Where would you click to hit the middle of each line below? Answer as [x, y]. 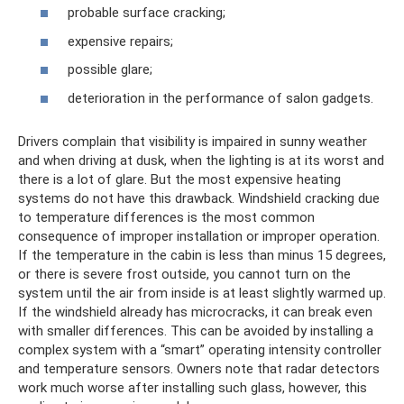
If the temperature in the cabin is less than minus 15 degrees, [202, 255]
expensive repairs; [120, 41]
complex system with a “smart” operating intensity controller [200, 349]
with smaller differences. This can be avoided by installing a [196, 331]
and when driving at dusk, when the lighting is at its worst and [201, 160]
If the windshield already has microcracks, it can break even [195, 312]
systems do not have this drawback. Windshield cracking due [199, 198]
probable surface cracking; [147, 13]
